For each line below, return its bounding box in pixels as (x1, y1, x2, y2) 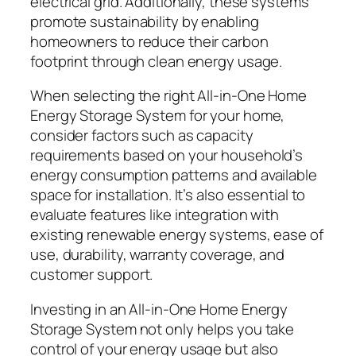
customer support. (30, 264, 153, 285)
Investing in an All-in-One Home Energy (30, 298, 288, 319)
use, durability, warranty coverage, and (30, 244, 285, 265)
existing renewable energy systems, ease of (30, 224, 323, 246)
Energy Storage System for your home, (30, 105, 285, 126)
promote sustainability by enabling (30, 10, 259, 32)
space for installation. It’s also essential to (30, 184, 306, 206)
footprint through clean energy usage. (30, 50, 283, 72)
